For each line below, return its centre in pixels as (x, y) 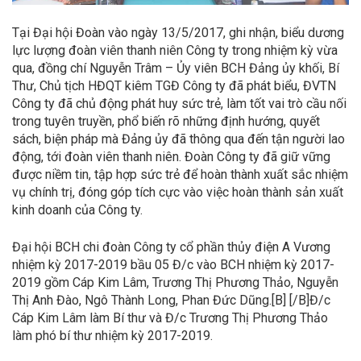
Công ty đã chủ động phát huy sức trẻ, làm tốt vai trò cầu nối (179, 103)
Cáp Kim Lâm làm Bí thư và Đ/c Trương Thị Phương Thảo (170, 317)
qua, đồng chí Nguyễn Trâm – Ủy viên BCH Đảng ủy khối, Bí (176, 68)
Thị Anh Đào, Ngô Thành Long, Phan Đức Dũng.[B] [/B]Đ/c (171, 300)
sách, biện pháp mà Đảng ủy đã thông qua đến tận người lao (178, 139)
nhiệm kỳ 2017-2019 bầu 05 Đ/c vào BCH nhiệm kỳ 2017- (173, 264)
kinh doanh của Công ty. (77, 210)
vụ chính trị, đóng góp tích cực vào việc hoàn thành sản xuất (178, 192)
